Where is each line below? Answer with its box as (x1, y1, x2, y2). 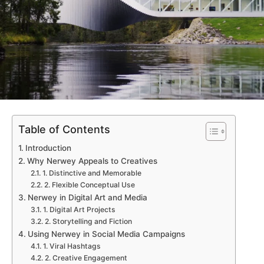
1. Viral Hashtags (42, 242, 101, 251)
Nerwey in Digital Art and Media (27, 193, 147, 203)
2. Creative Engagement (44, 253, 127, 263)
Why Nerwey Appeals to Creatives (27, 156, 157, 166)
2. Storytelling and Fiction (44, 217, 132, 226)
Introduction (25, 143, 71, 153)
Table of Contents (18, 123, 110, 136)
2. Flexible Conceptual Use (44, 180, 135, 190)
